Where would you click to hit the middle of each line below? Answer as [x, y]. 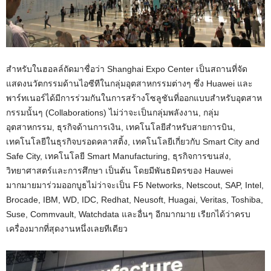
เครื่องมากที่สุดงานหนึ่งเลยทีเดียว [67, 228]
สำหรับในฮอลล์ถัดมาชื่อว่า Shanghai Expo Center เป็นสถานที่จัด [127, 69]
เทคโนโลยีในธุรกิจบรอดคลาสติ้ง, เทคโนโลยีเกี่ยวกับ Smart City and [133, 141]
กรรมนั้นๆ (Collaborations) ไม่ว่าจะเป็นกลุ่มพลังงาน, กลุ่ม [113, 112]
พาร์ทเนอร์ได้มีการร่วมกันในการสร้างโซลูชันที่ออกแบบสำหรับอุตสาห [134, 98]
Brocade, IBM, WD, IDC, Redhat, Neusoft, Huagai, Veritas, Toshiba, [135, 199]
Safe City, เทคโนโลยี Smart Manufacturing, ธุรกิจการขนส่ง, [119, 156]
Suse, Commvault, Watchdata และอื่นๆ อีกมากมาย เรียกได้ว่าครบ [128, 214]
